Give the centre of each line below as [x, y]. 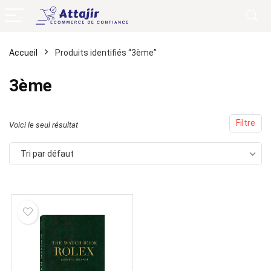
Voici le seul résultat [44, 125]
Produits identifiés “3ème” [106, 53]
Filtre [246, 123]
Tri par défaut [47, 154]
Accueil [23, 53]
